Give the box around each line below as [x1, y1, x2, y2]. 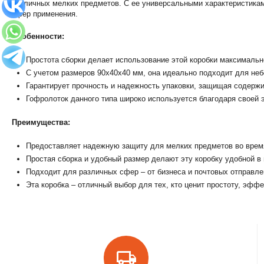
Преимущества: [12, 118, 71, 127]
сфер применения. [12, 9, 78, 18]
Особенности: [12, 32, 65, 41]
